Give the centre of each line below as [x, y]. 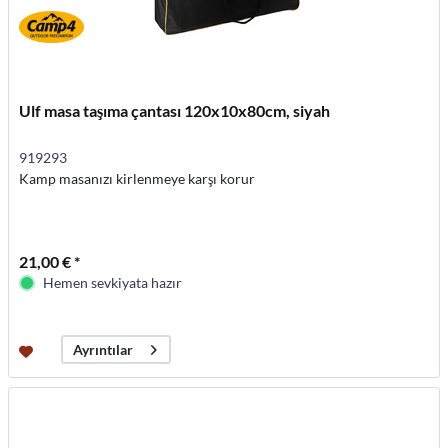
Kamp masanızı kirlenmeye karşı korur [137, 179]
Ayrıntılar [103, 350]
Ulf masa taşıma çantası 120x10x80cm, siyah [175, 111]
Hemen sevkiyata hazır [113, 283]
